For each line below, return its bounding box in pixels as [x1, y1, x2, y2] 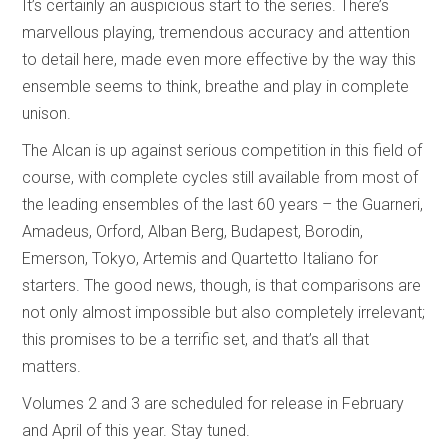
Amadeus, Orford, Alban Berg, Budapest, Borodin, [22, 221, 364, 241]
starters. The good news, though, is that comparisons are [22, 275, 422, 295]
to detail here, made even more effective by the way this [22, 49, 417, 69]
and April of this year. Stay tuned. [22, 420, 251, 440]
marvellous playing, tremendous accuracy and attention [22, 22, 411, 42]
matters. [22, 356, 82, 376]
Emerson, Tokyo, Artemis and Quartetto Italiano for [22, 248, 379, 268]
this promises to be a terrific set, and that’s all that [22, 329, 370, 349]
